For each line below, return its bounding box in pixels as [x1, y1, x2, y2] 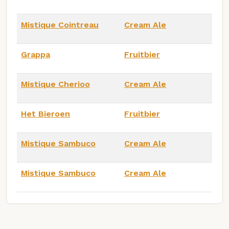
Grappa [21, 49, 50, 59]
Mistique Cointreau [21, 19, 99, 30]
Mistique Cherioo [21, 79, 90, 89]
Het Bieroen [21, 108, 70, 119]
